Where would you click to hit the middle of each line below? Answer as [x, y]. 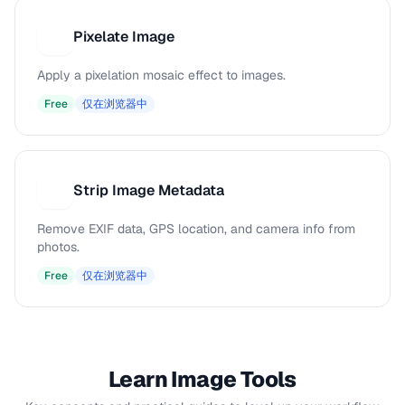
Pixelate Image [124, 37]
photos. [58, 247]
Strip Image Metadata [149, 190]
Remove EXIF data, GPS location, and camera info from [196, 229]
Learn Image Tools [202, 379]
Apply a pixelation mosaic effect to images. [161, 75]
